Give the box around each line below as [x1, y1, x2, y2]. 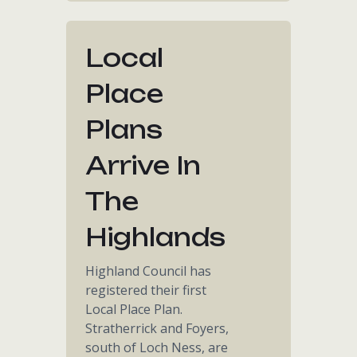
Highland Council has [85, 262, 212, 280]
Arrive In [85, 151, 202, 180]
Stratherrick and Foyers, [85, 320, 229, 337]
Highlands [85, 222, 226, 252]
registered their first [85, 281, 207, 299]
